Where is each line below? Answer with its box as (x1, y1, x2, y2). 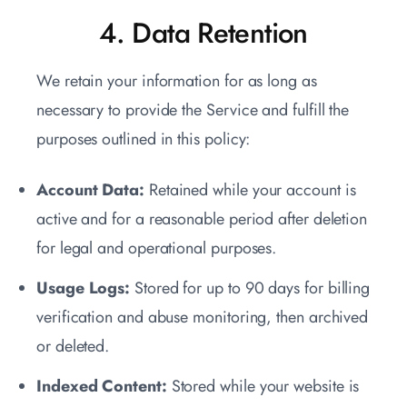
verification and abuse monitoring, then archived (36, 305, 369, 330)
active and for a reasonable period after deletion (36, 207, 368, 232)
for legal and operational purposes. (36, 236, 277, 261)
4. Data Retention (99, 13, 308, 55)
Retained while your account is (144, 178, 356, 203)
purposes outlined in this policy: (36, 127, 251, 152)
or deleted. (36, 334, 110, 359)
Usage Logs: (36, 276, 131, 301)
